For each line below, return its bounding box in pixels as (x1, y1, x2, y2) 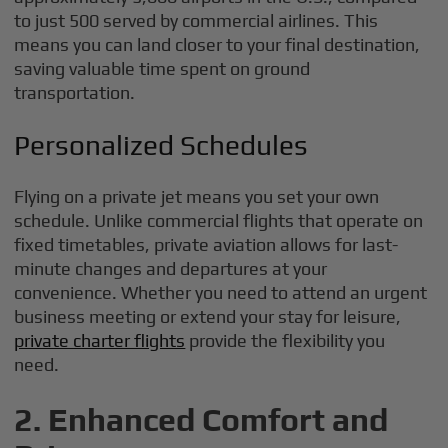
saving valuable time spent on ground (14, 58, 311, 79)
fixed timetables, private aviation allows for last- (14, 234, 399, 255)
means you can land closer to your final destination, (14, 34, 421, 55)
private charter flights (14, 330, 186, 351)
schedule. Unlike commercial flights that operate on (14, 210, 424, 231)
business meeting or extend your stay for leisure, (14, 306, 402, 327)
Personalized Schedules (14, 129, 309, 161)
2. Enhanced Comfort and (14, 401, 389, 438)
